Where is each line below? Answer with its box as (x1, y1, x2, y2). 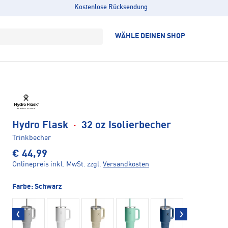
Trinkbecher (12, 134, 51, 141)
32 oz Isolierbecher (79, 120, 171, 131)
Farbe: (12, 183, 35, 190)
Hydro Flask (12, 120, 71, 131)
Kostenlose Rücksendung (74, 4, 148, 11)
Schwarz (35, 183, 62, 190)
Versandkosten (103, 160, 149, 168)
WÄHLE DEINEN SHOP (115, 33, 185, 40)
